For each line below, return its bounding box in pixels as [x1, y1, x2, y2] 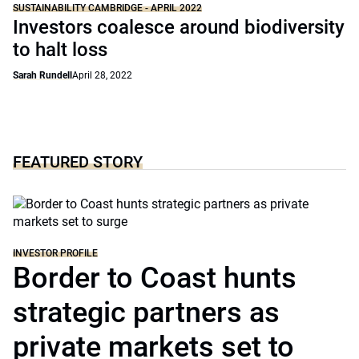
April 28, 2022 [72, 70, 132, 81]
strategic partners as [13, 296, 280, 329]
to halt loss [13, 38, 107, 61]
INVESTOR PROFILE [13, 248, 98, 259]
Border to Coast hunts [13, 261, 296, 295]
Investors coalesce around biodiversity [13, 16, 345, 38]
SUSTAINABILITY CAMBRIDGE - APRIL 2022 [13, 2, 202, 14]
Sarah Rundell [13, 70, 72, 81]
